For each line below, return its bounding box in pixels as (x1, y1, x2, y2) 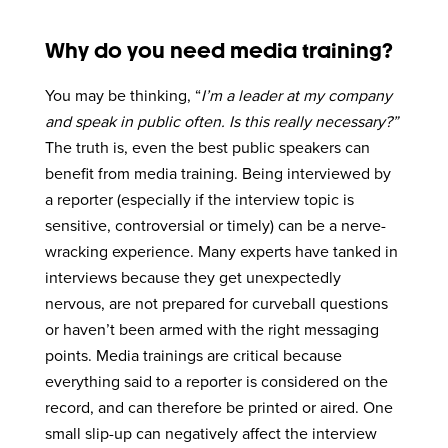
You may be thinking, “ (45, 86, 202, 107)
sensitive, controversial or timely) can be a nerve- (45, 216, 387, 237)
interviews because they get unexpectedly (45, 268, 342, 289)
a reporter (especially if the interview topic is (45, 190, 355, 211)
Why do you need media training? (45, 38, 394, 63)
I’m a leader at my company (201, 86, 393, 107)
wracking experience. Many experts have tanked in (45, 242, 399, 263)
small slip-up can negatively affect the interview (45, 424, 378, 445)
